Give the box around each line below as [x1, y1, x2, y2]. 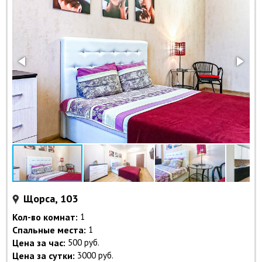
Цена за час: [12, 237, 65, 249]
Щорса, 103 [23, 192, 78, 206]
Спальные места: [12, 224, 86, 236]
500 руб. [68, 237, 99, 249]
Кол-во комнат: [12, 211, 78, 223]
